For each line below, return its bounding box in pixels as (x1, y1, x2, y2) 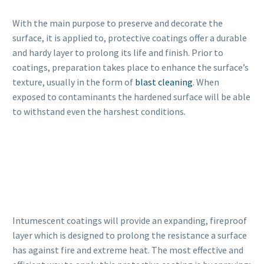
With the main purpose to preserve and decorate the (12, 16, 223, 29)
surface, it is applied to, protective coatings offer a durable (12, 31, 247, 44)
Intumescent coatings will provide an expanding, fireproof (12, 214, 247, 227)
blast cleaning (135, 75, 193, 88)
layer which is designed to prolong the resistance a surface (12, 229, 247, 242)
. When (193, 75, 219, 88)
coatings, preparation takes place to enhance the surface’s (12, 61, 249, 73)
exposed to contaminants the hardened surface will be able (12, 90, 250, 103)
